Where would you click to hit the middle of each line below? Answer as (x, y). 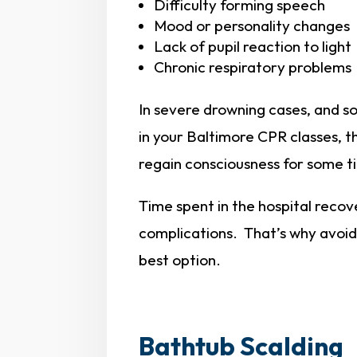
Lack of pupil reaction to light (253, 46)
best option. (180, 259)
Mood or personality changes (252, 25)
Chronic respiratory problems (253, 67)
